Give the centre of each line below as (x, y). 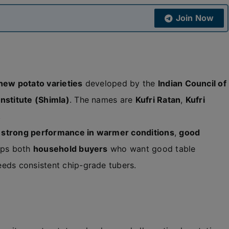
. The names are (102, 100)
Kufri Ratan (158, 100)
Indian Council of (192, 83)
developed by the (120, 83)
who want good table (152, 149)
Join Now (195, 18)
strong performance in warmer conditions (88, 132)
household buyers (70, 149)
